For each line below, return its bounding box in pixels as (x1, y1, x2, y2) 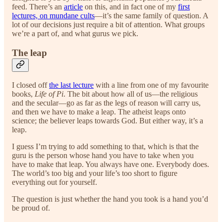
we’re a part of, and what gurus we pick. (12, 29, 138, 38)
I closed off (12, 81, 49, 90)
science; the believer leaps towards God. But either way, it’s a (12, 116, 203, 125)
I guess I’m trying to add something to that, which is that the (12, 142, 199, 151)
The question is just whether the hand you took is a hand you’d (12, 195, 208, 204)
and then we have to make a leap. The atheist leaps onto (12, 108, 186, 116)
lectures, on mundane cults (12, 11, 95, 20)
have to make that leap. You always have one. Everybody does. (12, 160, 209, 169)
